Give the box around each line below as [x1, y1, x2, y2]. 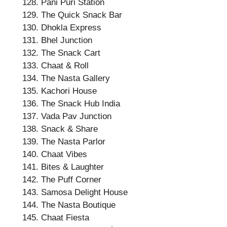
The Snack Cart [41, 48, 100, 58]
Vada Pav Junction [41, 111, 111, 121]
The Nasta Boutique [41, 200, 116, 210]
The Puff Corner [41, 175, 101, 184]
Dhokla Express [41, 23, 101, 32]
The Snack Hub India [41, 99, 120, 108]
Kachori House [41, 86, 97, 96]
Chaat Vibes [41, 149, 87, 159]
